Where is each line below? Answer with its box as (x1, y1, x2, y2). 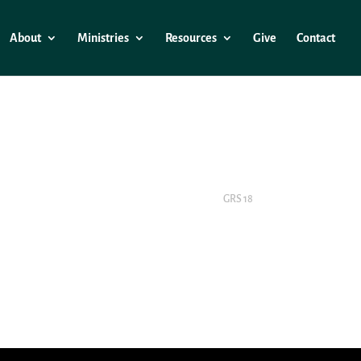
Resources (165, 31, 217, 44)
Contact (297, 31, 335, 44)
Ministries (77, 31, 129, 44)
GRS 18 (222, 193, 253, 205)
